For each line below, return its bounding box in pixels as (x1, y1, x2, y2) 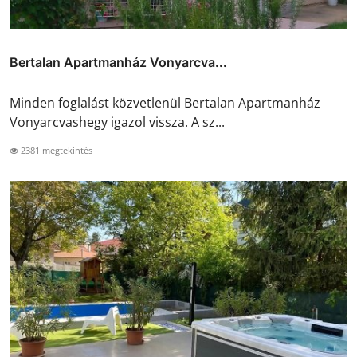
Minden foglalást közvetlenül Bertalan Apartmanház (10, 93, 320, 112)
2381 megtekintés (18, 143, 92, 156)
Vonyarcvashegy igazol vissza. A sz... (10, 112, 225, 131)
